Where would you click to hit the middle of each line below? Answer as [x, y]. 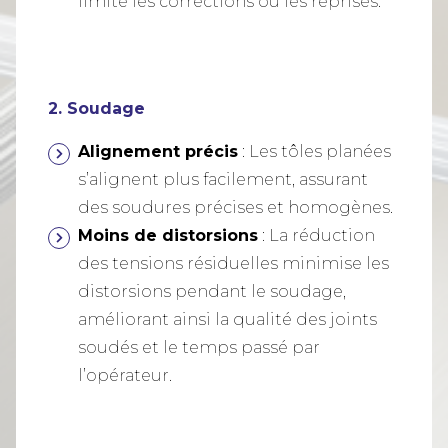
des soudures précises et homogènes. [235, 208]
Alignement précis [158, 152]
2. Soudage [96, 109]
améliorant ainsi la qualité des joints [227, 320]
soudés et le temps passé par [199, 348]
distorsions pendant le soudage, [212, 292]
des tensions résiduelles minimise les [233, 264]
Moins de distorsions [168, 236]
